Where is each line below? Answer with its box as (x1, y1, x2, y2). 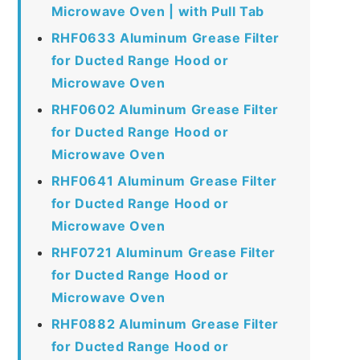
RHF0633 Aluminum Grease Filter (51, 29, 280, 46)
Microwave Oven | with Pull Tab (51, 2, 264, 19)
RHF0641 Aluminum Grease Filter (51, 172, 277, 189)
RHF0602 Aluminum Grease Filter (51, 100, 279, 117)
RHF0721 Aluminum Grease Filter (51, 243, 276, 260)
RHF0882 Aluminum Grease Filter (51, 315, 279, 332)
